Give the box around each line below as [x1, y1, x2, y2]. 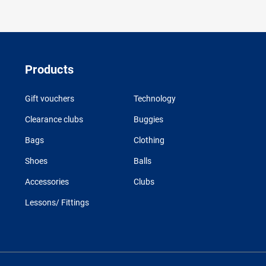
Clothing [133, 135, 164, 145]
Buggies [133, 115, 163, 125]
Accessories [25, 177, 69, 187]
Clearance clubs [25, 115, 83, 125]
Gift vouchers [25, 94, 74, 104]
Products [25, 62, 74, 77]
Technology [133, 94, 176, 104]
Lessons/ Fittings [25, 198, 89, 208]
